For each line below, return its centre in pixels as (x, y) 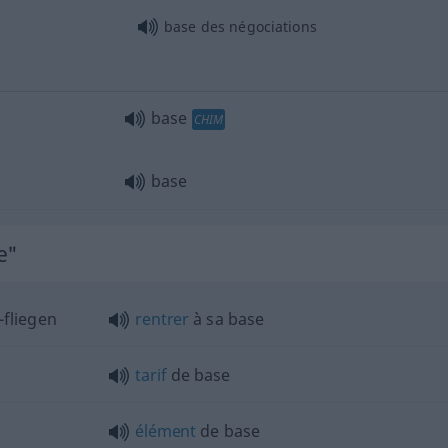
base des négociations (240, 26)
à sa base (227, 318)
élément (166, 430)
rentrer (162, 318)
